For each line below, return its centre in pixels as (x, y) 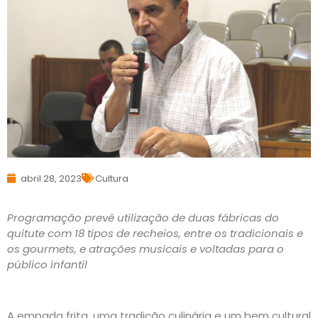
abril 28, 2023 (51, 178)
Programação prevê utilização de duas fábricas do (143, 217)
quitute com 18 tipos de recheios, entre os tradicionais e (155, 233)
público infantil (47, 264)
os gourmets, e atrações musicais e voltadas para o (146, 248)
